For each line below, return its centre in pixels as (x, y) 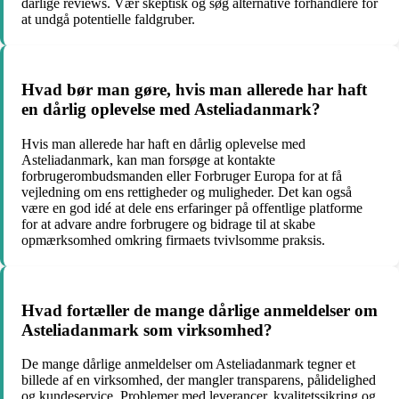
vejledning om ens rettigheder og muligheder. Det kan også (187, 191)
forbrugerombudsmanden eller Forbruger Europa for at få (182, 175)
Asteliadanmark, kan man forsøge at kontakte (148, 159)
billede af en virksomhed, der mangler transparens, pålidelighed (199, 380)
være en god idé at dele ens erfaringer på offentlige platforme (192, 208)
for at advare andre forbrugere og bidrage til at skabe (168, 224)
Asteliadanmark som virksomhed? (147, 330)
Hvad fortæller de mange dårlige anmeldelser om (199, 310)
